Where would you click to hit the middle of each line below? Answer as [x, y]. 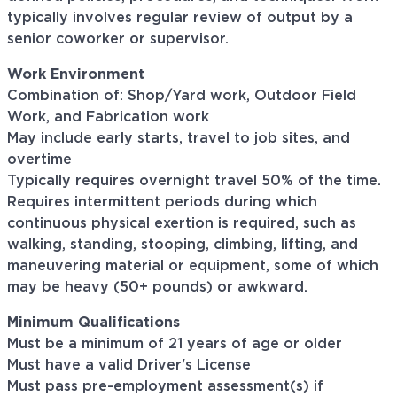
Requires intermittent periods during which [162, 202]
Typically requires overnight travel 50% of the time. [194, 181]
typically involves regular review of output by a [180, 18]
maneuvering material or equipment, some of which [193, 266]
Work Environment [76, 75]
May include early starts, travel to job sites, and [179, 139]
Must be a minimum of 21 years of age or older [175, 344]
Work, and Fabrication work [108, 117]
